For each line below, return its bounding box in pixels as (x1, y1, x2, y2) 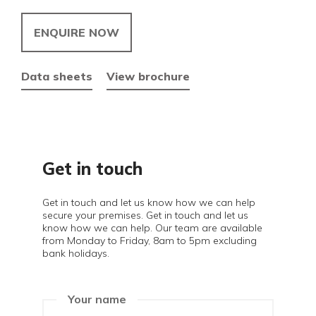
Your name (68, 292, 126, 306)
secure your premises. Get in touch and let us (42, 209, 248, 221)
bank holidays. (42, 247, 109, 260)
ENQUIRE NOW (34, 25, 119, 39)
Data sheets (21, 69, 92, 83)
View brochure (107, 69, 190, 83)
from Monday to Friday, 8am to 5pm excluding (42, 234, 257, 247)
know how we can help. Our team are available (42, 221, 262, 234)
